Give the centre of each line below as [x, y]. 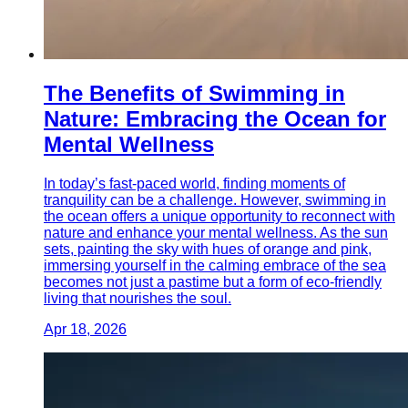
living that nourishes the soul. [138, 298]
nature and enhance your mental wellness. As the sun [216, 232]
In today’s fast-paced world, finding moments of [194, 183]
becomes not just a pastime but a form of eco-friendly [213, 281]
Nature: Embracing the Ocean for [215, 118]
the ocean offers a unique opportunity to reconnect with [219, 216]
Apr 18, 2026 [85, 329]
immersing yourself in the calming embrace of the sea [215, 265]
